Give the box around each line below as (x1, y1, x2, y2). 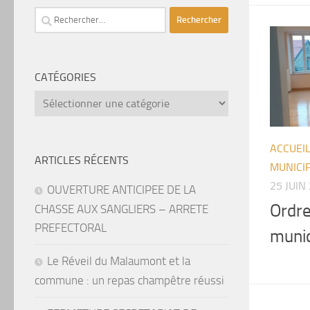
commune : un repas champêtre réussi (35, 273, 224, 287)
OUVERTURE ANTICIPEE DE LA (47, 182, 196, 197)
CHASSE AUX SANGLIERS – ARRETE (35, 201, 208, 216)
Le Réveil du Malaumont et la (47, 253, 190, 268)
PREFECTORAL (35, 220, 107, 235)
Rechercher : (34, 8, 95, 22)
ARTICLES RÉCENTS (35, 153, 129, 167)
